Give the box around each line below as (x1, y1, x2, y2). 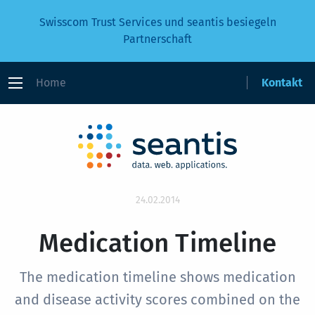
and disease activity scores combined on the (15, 290, 300, 308)
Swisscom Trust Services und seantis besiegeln (39, 15, 276, 29)
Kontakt (262, 76, 302, 89)
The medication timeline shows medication (19, 268, 296, 285)
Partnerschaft (123, 32, 192, 46)
